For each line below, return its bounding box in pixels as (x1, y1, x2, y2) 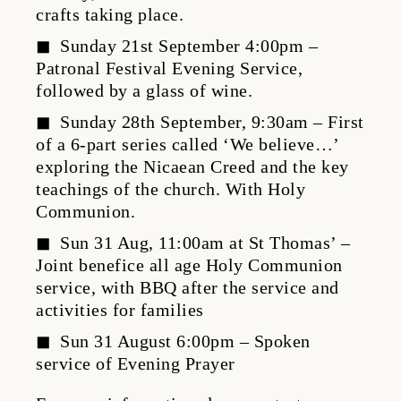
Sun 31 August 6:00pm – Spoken (60, 331, 311, 351)
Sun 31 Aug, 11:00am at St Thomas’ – (60, 233, 351, 252)
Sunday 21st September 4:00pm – (60, 36, 319, 55)
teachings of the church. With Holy (36, 179, 305, 199)
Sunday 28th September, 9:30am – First (60, 112, 364, 132)
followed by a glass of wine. (36, 81, 252, 100)
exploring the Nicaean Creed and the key (36, 157, 349, 176)
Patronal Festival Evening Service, (36, 58, 303, 78)
